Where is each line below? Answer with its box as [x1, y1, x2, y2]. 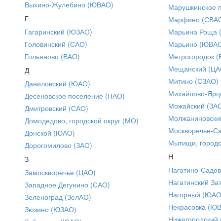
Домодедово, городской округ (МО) [25, 115, 139, 125]
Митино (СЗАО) [168, 75, 219, 86]
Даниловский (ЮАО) [25, 78, 90, 88]
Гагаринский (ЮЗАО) [25, 26, 92, 37]
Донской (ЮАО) [25, 127, 75, 138]
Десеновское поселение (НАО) [25, 90, 125, 101]
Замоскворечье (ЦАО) [25, 167, 96, 177]
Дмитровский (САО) [25, 103, 88, 113]
